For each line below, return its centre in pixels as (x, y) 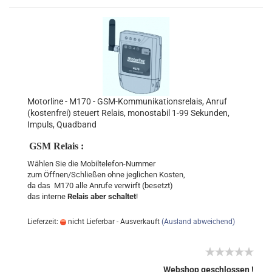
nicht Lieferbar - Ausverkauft (113, 222)
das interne (47, 196)
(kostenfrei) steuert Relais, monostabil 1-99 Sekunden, (128, 113)
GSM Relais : (56, 146)
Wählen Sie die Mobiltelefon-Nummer (91, 164)
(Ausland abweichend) (198, 222)
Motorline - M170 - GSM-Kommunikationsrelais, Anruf (127, 101)
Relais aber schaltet (102, 196)
